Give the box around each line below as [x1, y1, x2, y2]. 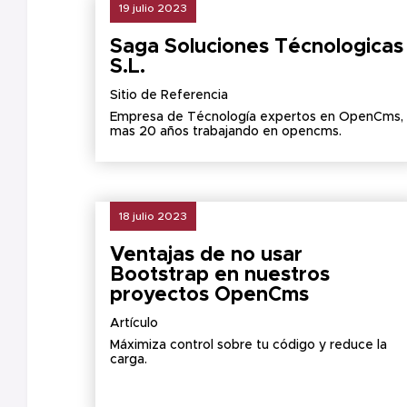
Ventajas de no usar [110, 245, 303, 265]
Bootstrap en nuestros [110, 265, 330, 285]
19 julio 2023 [119, 3, 187, 14]
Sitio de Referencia [110, 89, 228, 102]
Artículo [110, 317, 158, 330]
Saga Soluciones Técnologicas [110, 37, 403, 57]
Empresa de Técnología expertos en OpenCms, [110, 111, 403, 124]
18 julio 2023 [119, 211, 187, 222]
